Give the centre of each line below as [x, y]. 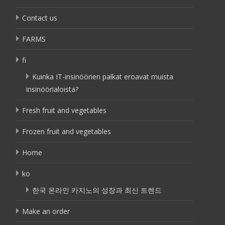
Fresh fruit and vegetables [64, 110]
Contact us [40, 18]
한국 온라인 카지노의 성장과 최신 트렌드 [97, 190]
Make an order [46, 211]
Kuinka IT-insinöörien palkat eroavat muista [103, 77]
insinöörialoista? [52, 89]
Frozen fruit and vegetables [67, 131]
